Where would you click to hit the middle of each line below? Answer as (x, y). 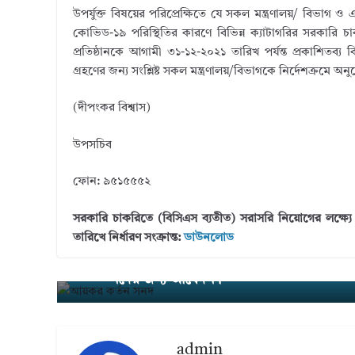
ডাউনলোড (209, 238)
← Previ (88, 260)
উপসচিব (92, 145)
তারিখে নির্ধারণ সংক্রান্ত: (128, 238)
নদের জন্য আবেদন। (165, 279)
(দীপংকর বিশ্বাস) (112, 108)
